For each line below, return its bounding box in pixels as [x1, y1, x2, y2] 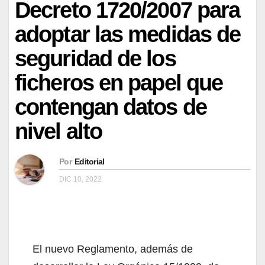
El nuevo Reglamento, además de [33, 243, 193, 255]
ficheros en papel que [15, 70, 223, 95]
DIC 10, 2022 [59, 174, 102, 183]
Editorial [74, 156, 105, 166]
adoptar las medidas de [15, 21, 241, 47]
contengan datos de [15, 94, 206, 119]
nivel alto [15, 118, 102, 144]
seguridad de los [15, 46, 176, 71]
